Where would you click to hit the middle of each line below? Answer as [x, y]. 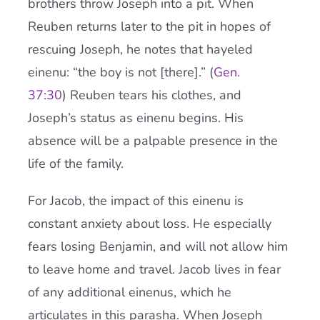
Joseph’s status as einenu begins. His [135, 118]
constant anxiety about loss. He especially [149, 224]
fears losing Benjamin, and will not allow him [157, 246]
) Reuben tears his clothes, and [151, 95]
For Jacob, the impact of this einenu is [135, 201]
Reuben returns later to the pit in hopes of [149, 26]
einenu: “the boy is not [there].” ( [120, 72]
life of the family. [75, 164]
